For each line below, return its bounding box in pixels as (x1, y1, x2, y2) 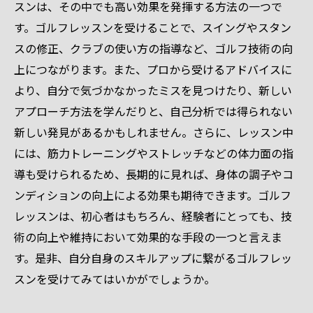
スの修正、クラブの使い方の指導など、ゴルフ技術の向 (14, 40, 293, 57)
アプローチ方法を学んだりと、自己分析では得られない (14, 103, 293, 119)
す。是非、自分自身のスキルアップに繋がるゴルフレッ (14, 249, 292, 266)
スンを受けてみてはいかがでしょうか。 (14, 270, 215, 287)
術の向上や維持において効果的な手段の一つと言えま (14, 228, 282, 245)
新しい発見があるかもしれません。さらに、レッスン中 (14, 124, 293, 140)
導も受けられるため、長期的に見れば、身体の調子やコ (14, 166, 293, 182)
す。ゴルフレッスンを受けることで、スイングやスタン (14, 19, 291, 36)
